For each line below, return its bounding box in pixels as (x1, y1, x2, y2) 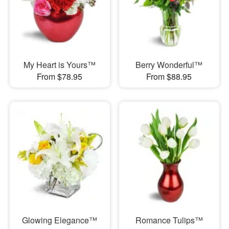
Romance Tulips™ (135, 214, 203, 226)
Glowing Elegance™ (22, 214, 98, 226)
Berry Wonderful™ (135, 59, 203, 71)
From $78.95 (37, 71, 83, 83)
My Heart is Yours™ (24, 59, 96, 71)
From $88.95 (146, 71, 192, 83)
